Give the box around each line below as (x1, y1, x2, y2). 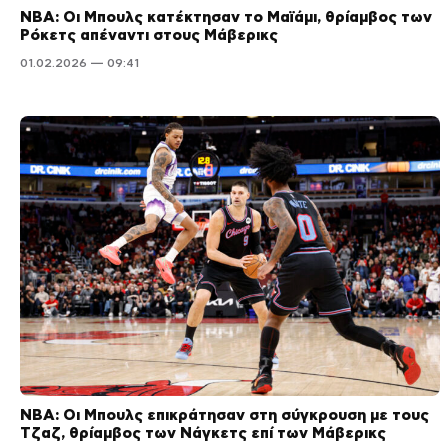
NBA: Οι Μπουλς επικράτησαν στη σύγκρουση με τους (20, 406, 429, 424)
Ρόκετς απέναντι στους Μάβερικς (20, 26, 278, 44)
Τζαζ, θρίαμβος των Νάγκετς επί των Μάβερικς (20, 424, 386, 442)
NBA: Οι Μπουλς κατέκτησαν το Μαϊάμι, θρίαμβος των (20, 8, 432, 26)
